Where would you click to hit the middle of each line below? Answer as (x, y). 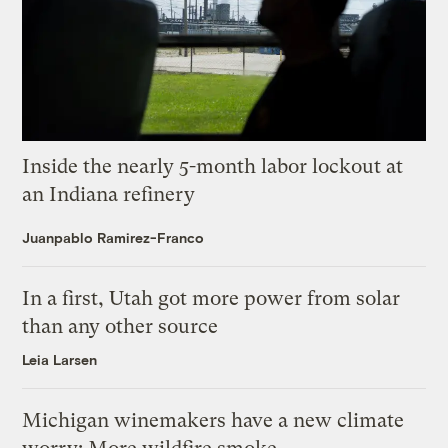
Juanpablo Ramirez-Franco (113, 238)
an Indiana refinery (109, 195)
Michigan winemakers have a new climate (213, 421)
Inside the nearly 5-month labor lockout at (213, 167)
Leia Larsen (60, 360)
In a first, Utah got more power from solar (211, 299)
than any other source (120, 327)
